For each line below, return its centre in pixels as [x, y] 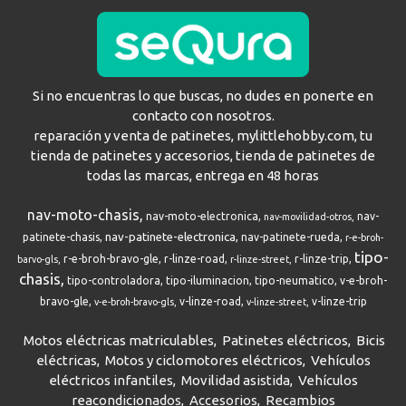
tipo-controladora [114, 281]
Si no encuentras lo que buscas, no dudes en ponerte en [203, 96]
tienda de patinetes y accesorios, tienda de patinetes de [203, 156]
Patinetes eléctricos [285, 341]
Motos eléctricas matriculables [119, 341]
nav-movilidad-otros [308, 217]
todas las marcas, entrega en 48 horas [203, 176]
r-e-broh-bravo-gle [111, 259]
